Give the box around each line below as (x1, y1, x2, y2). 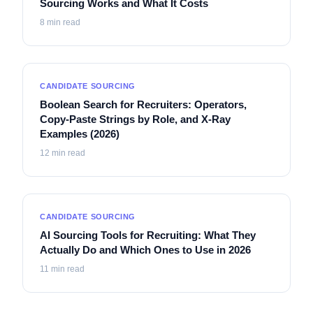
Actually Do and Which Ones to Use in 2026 (40, 243, 251, 256)
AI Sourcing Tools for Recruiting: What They (40, 228, 256, 241)
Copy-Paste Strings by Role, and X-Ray (40, 112, 231, 125)
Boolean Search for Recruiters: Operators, (40, 98, 247, 110)
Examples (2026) (40, 127, 119, 140)
